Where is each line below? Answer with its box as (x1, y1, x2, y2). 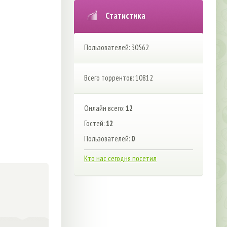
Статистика (105, 9, 145, 21)
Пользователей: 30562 (84, 43, 149, 52)
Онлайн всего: (84, 103, 126, 113)
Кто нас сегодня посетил (84, 153, 157, 163)
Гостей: (84, 119, 106, 128)
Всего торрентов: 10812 (84, 73, 153, 83)
